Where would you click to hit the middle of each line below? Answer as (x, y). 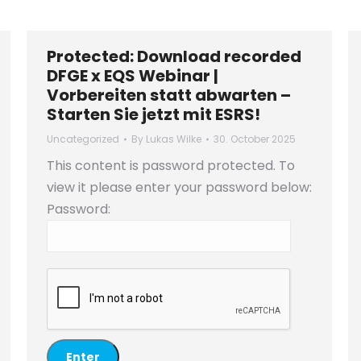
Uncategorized (83, 139)
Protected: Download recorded (174, 56)
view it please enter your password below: (179, 187)
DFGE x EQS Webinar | (133, 76)
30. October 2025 (255, 139)
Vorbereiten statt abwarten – (169, 95)
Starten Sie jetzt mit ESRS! (154, 114)
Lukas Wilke (174, 139)
